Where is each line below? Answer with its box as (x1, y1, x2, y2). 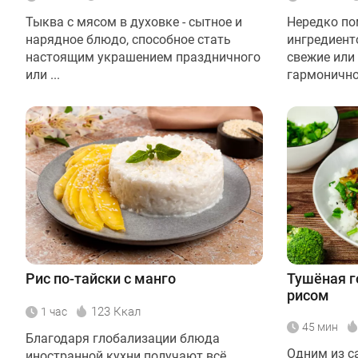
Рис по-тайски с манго (26, 269, 176, 287)
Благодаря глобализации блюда (26, 330, 220, 346)
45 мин (302, 320, 338, 333)
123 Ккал (91, 304, 141, 319)
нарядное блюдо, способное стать (26, 31, 231, 47)
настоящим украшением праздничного (26, 49, 261, 65)
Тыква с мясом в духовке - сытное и (26, 14, 242, 30)
